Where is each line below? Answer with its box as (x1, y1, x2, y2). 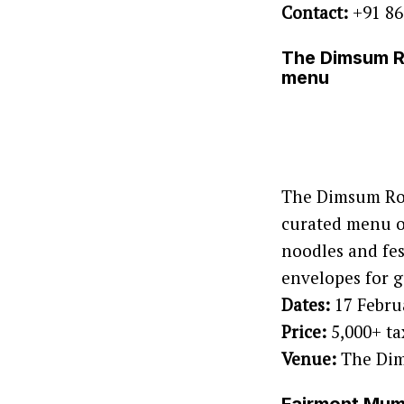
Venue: (281, 347, 336, 371)
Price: (281, 320, 326, 344)
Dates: (281, 293, 330, 317)
